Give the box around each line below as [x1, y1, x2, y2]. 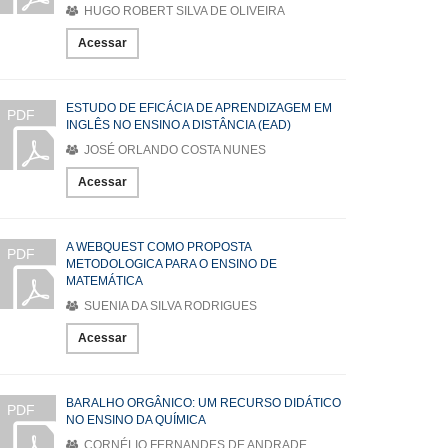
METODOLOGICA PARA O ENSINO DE [66, 257, 277, 271]
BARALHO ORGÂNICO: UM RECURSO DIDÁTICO [66, 396, 341, 410]
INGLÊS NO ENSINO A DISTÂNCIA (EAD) [66, 118, 291, 132]
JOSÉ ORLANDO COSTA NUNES [81, 143, 266, 157]
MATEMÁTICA [66, 274, 143, 288]
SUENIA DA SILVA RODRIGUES [81, 299, 257, 313]
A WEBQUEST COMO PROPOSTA [66, 240, 251, 254]
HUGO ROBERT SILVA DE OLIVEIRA [81, 4, 285, 18]
